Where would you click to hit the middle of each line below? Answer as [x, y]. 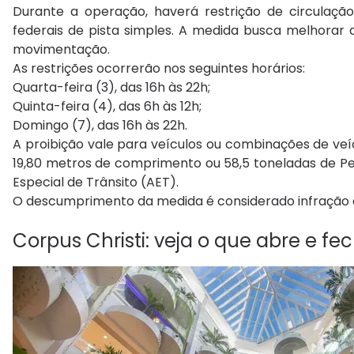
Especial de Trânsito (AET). [96, 183]
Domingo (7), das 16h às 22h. [100, 126]
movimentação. [61, 50]
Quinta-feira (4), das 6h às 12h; [107, 107]
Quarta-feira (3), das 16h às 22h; [111, 88]
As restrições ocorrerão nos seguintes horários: [159, 69]
